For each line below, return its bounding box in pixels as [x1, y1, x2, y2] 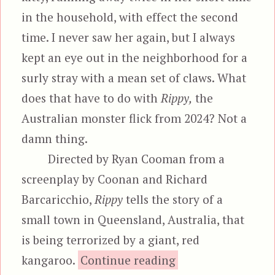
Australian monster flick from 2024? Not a [21, 110, 247, 126]
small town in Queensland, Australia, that [21, 211, 245, 227]
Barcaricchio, [21, 191, 95, 207]
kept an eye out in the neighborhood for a [21, 49, 248, 65]
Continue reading [80, 252, 176, 268]
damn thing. [21, 130, 88, 146]
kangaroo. [21, 252, 79, 268]
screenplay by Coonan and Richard [21, 171, 208, 187]
